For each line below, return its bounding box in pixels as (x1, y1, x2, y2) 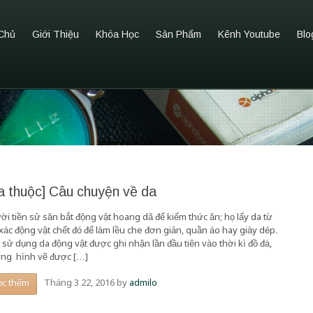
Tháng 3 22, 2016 (44, 277, 115, 289)
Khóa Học (96, 28, 139, 40)
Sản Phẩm (156, 28, 201, 40)
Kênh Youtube (218, 28, 280, 40)
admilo (129, 277, 158, 289)
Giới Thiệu (32, 28, 79, 40)
